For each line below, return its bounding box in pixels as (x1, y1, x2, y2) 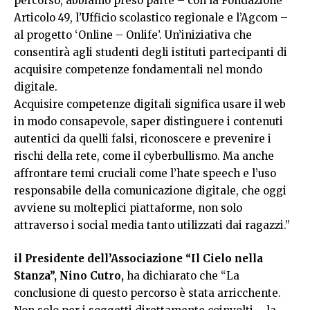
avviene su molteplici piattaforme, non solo (14, 201, 242, 215)
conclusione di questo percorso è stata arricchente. (14, 286, 281, 300)
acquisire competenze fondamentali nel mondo (14, 63, 262, 77)
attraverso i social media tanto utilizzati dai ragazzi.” (14, 219, 290, 232)
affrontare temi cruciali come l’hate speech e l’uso (14, 167, 276, 181)
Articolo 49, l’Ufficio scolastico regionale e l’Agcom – (14, 11, 288, 25)
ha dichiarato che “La (124, 268, 239, 282)
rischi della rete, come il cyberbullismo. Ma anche (14, 149, 274, 163)
